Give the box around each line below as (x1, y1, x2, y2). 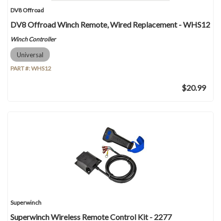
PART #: (10, 65, 31, 72)
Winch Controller (10, 36, 56, 43)
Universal (17, 50, 43, 58)
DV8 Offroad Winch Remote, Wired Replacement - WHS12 (10, 20, 210, 29)
